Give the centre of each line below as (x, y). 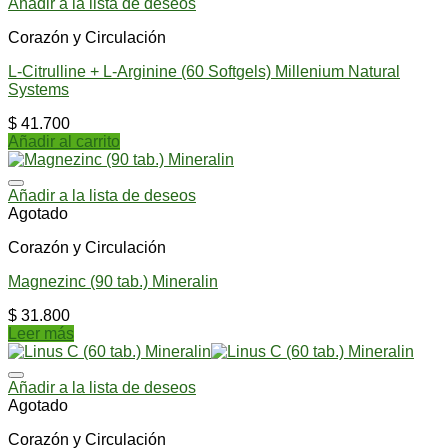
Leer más (41, 333)
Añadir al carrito (64, 141)
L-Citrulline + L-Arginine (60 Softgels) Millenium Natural (204, 71)
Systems (38, 89)
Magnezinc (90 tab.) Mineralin (113, 281)
